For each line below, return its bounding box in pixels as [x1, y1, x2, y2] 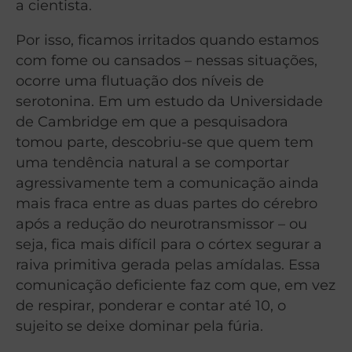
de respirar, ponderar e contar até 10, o [16, 296, 286, 313]
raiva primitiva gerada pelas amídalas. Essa [16, 255, 321, 273]
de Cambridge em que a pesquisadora [16, 112, 288, 130]
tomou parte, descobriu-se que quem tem [16, 133, 313, 150]
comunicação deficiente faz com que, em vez [16, 276, 335, 293]
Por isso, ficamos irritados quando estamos [16, 31, 319, 48]
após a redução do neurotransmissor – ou [16, 214, 307, 232]
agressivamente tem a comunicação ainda [16, 174, 319, 191]
